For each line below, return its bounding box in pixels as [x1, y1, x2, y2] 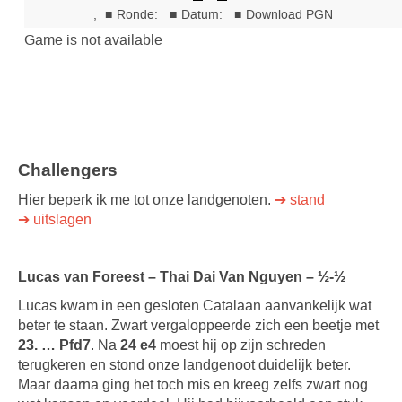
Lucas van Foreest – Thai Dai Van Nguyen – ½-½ [18, 269, 345, 284]
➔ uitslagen [18, 212, 92, 227]
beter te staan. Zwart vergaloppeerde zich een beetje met [18, 318, 379, 333]
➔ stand [275, 192, 325, 207]
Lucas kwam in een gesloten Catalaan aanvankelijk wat [18, 298, 371, 313]
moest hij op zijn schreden [156, 337, 326, 353]
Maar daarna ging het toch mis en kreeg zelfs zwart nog [18, 377, 368, 392]
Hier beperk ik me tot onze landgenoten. [18, 192, 275, 207]
